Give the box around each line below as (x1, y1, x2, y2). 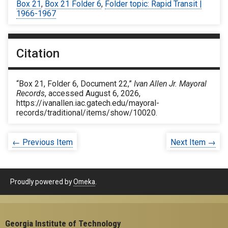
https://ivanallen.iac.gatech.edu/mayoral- (16, 98, 159, 108)
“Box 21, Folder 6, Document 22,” (16, 79, 134, 89)
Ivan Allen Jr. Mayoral (134, 79, 207, 89)
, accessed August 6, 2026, (45, 89, 140, 99)
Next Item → (170, 137, 216, 147)
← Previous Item (12, 137, 73, 147)
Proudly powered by (10, 177, 73, 186)
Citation (16, 46, 60, 61)
